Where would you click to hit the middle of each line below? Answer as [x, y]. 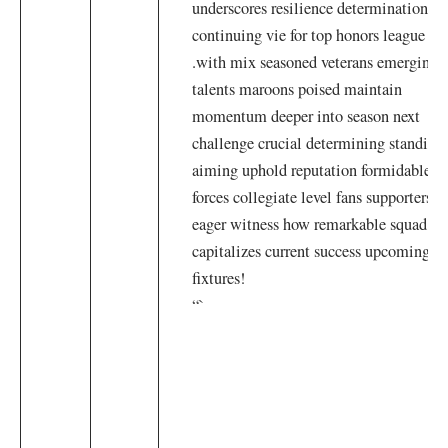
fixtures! [219, 278]
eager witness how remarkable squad [310, 224]
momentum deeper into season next [306, 116]
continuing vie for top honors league [309, 35]
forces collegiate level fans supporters [312, 197]
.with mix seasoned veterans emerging [315, 62]
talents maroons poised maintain [297, 89]
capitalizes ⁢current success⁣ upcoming [311, 251]
